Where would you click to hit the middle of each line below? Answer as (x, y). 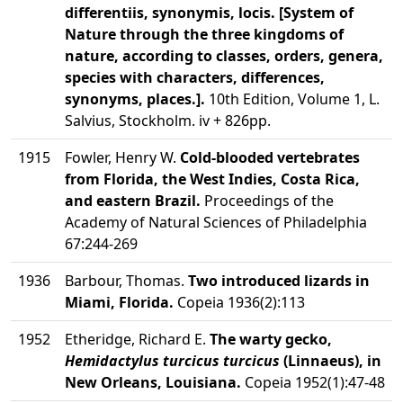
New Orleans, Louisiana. (153, 382)
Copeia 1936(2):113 (239, 302)
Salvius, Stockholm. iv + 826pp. (168, 121)
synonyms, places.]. (135, 99)
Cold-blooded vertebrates (270, 157)
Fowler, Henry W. (122, 157)
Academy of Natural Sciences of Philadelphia (216, 222)
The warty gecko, (271, 339)
